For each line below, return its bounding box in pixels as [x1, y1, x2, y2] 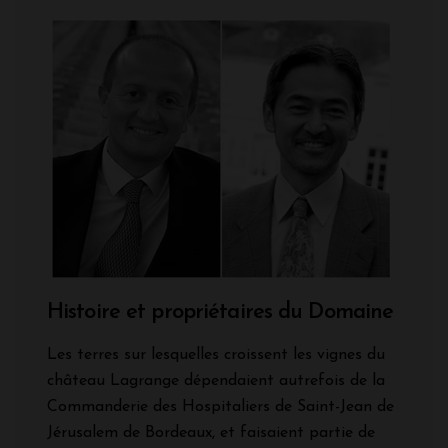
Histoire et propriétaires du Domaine [47, 301, 394, 325]
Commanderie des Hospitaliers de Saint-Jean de [47, 399, 394, 416]
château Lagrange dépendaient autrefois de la [47, 373, 385, 390]
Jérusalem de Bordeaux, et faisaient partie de [47, 425, 375, 442]
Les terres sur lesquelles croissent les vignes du [47, 347, 385, 364]
